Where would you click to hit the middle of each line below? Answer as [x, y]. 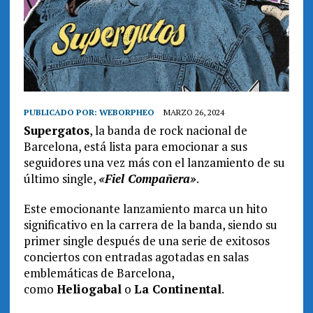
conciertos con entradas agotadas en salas [136, 257]
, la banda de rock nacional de [168, 131]
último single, [61, 179]
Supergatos [56, 131]
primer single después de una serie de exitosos [146, 241]
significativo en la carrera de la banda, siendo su [150, 225]
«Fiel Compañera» [147, 179]
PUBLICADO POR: [61, 112]
